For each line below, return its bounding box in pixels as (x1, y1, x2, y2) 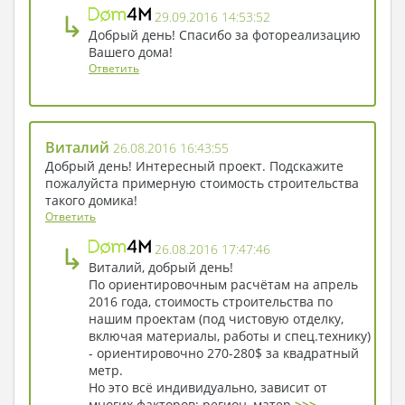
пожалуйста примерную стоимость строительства (45, 174, 359, 193)
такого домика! (45, 192, 137, 210)
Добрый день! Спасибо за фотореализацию (89, 26, 361, 44)
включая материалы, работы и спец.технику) (89, 327, 371, 345)
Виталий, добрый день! (89, 259, 233, 277)
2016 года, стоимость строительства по (89, 293, 333, 311)
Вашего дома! (89, 43, 173, 61)
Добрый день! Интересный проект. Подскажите (45, 157, 344, 175)
